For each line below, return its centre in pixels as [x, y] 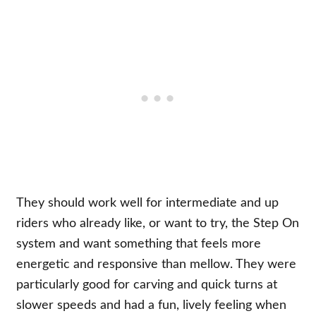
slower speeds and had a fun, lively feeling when [152, 305]
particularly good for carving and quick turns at [147, 285]
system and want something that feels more [139, 244]
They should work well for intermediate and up [148, 203]
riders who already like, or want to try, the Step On [158, 223]
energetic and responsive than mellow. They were [157, 264]
